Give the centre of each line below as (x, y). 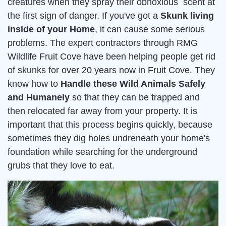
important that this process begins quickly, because (110, 125)
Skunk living (187, 16)
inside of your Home (51, 30)
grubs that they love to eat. (61, 166)
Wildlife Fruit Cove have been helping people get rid (111, 57)
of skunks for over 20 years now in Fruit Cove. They (111, 70)
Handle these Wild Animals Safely (133, 84)
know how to (34, 84)
